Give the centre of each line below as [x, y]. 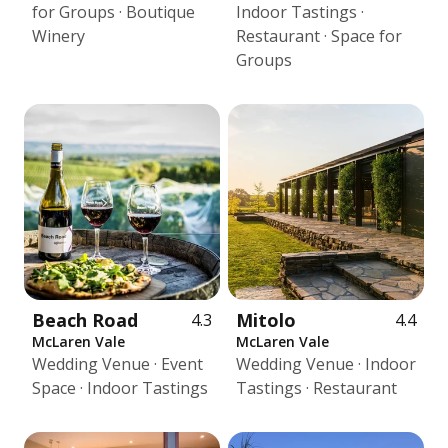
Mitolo [266, 320]
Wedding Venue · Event [117, 364]
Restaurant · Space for [319, 36]
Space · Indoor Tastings [120, 388]
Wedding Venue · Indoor [326, 364]
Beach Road [85, 320]
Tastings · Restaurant [316, 388]
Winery [58, 36]
